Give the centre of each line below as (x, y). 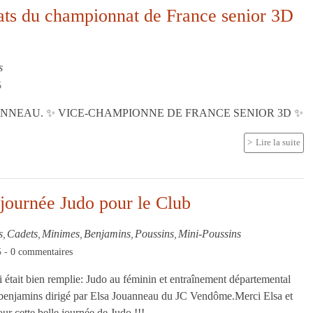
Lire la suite (278, 142)
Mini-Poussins (210, 233)
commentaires (46, 252)
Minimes (61, 233)
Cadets (23, 233)
